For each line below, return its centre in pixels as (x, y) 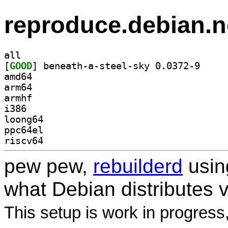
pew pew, (49, 166)
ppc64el (24, 130)
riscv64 (24, 140)
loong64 (24, 119)
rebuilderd (138, 166)
